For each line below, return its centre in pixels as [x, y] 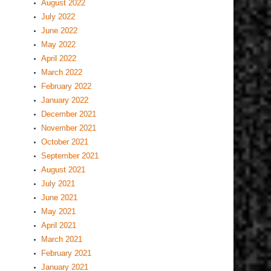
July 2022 [58, 17]
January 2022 [65, 100]
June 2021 [59, 198]
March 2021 [62, 239]
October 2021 [65, 142]
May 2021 [58, 211]
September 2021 [70, 156]
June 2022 [59, 31]
